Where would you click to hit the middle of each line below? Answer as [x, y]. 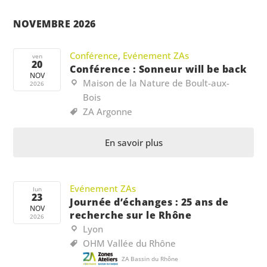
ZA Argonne [108, 111]
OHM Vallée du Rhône [130, 243]
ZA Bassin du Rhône [150, 258]
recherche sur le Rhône [131, 215]
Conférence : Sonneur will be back [159, 69]
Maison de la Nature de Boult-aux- [156, 83]
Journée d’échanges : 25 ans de [149, 202]
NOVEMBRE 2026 [55, 24]
